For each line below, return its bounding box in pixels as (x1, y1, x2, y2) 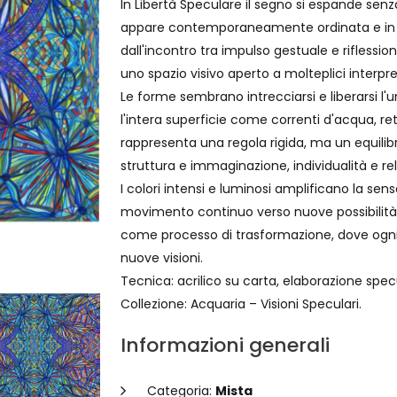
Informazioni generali (121, 331, 330, 359)
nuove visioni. (121, 249, 203, 267)
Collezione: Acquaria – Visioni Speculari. (121, 295, 362, 313)
